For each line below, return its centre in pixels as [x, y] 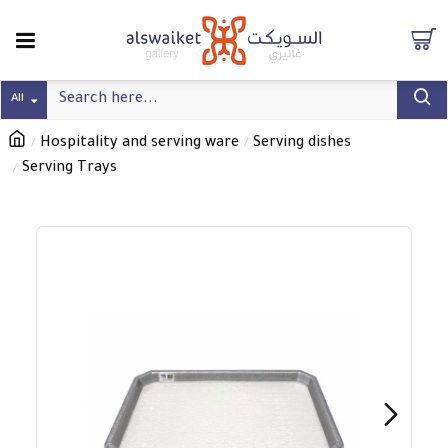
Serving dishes [302, 143]
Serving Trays [69, 168]
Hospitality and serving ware [139, 143]
